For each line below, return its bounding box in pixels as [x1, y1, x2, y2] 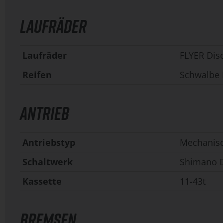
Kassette [22, 175, 62, 187]
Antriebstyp [22, 136, 75, 148]
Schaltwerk [22, 156, 73, 168]
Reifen [22, 69, 52, 81]
